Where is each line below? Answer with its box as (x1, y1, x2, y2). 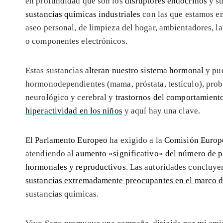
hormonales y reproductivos (25, 162, 126, 172)
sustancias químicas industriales (25, 9, 141, 19)
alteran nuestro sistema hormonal (85, 65, 204, 75)
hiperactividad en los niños (25, 106, 122, 115)
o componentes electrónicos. (25, 36, 127, 46)
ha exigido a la (108, 135, 164, 145)
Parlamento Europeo (35, 135, 108, 145)
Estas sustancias (25, 65, 85, 75)
